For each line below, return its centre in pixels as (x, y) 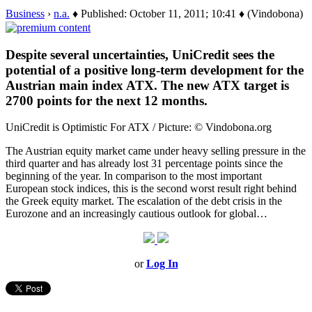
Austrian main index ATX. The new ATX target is (147, 85)
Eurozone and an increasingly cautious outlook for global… (136, 214)
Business (25, 13)
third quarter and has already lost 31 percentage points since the (144, 164)
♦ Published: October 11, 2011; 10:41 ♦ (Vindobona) (186, 13)
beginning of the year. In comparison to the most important (134, 176)
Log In (162, 264)
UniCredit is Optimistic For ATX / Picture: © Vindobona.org (139, 127)
